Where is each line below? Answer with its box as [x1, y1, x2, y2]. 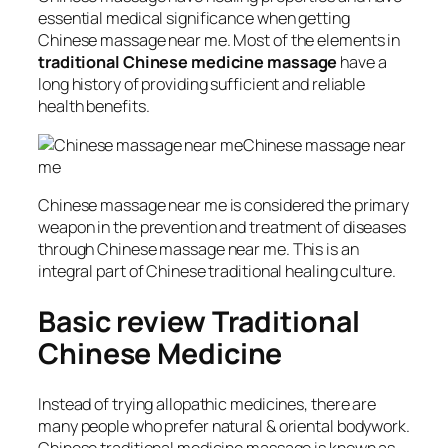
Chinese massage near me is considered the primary [38, 193, 410, 216]
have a [337, 51, 387, 74]
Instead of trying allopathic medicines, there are [38, 393, 377, 416]
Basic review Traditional [38, 301, 360, 341]
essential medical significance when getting [38, 7, 350, 30]
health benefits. [38, 95, 150, 118]
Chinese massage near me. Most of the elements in [38, 29, 401, 52]
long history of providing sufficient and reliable [38, 73, 366, 96]
